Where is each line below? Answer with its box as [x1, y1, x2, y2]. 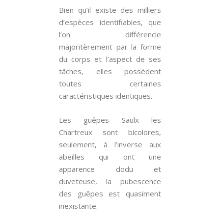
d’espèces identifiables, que [59, 17, 161, 27]
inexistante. [59, 201, 98, 211]
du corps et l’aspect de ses [59, 54, 161, 64]
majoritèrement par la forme [59, 42, 161, 52]
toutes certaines [59, 79, 161, 88]
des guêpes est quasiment [59, 189, 161, 198]
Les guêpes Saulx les [59, 115, 161, 125]
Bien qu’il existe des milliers [59, 5, 161, 15]
